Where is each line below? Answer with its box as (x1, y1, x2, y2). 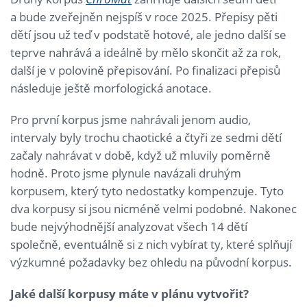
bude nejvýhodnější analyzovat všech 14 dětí (10, 219, 247, 235)
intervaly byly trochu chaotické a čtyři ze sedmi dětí (10, 130, 282, 146)
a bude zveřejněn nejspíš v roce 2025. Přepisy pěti (10, 9, 278, 25)
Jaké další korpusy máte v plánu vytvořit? (10, 286, 249, 302)
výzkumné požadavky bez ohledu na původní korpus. (10, 254, 292, 271)
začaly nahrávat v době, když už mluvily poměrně (10, 147, 271, 164)
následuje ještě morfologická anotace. (10, 80, 212, 97)
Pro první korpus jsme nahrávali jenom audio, (10, 112, 251, 128)
